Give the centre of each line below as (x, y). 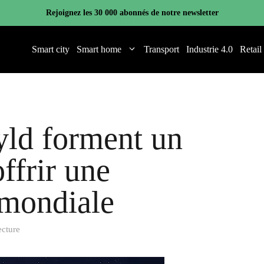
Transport (161, 49)
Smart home (99, 49)
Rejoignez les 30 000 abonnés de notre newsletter (132, 13)
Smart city (51, 49)
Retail (251, 49)
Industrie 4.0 (209, 49)
